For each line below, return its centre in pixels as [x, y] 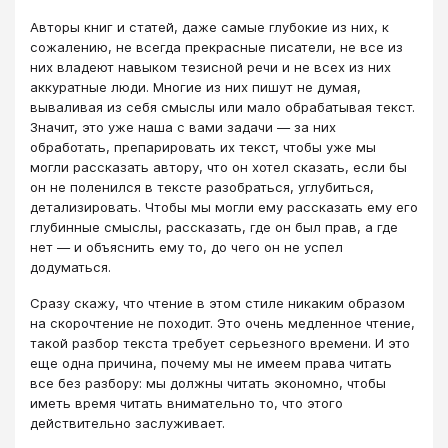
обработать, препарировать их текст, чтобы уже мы [203, 146]
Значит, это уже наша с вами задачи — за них [183, 126]
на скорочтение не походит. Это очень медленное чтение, [222, 323]
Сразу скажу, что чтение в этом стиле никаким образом [217, 303]
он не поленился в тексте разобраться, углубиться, [202, 186]
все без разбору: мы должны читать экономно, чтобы [208, 383]
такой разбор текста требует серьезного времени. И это [220, 343]
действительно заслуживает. [127, 423]
